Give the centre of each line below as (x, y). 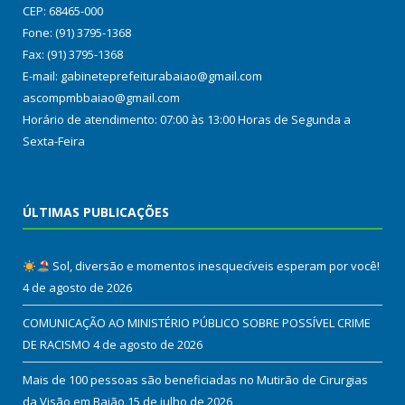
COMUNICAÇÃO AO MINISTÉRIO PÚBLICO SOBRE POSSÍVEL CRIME (197, 323)
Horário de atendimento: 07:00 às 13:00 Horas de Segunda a (187, 120)
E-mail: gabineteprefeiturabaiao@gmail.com (142, 76)
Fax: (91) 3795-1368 (73, 55)
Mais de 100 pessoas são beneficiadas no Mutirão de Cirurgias (195, 380)
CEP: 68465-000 (63, 11)
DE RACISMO (57, 345)
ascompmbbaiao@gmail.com (101, 98)
